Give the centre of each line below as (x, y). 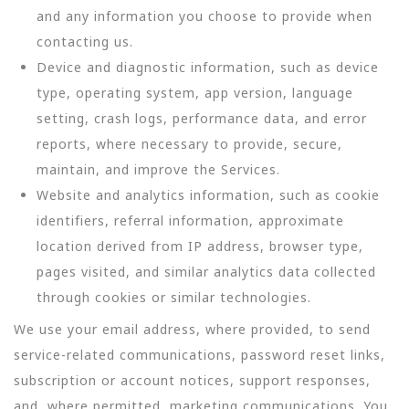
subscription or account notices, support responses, (192, 380)
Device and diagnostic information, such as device (208, 68)
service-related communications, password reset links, (199, 354)
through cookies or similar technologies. (174, 298)
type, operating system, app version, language (195, 93)
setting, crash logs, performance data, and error (202, 119)
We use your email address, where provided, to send (192, 329)
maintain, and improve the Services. (158, 170)
